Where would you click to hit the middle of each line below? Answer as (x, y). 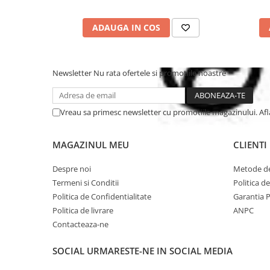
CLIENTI (250, 145)
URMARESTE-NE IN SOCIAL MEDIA (160, 251)
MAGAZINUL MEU (91, 145)
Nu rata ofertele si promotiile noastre (160, 73)
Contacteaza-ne (80, 224)
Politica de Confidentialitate (102, 196)
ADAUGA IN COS (126, 27)
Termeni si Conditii (86, 183)
